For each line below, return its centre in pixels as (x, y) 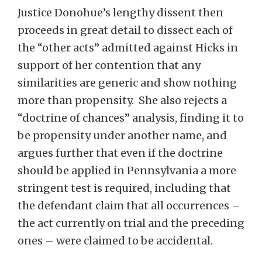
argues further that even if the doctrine (120, 153)
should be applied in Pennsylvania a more (127, 170)
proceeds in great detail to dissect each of (125, 30)
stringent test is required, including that (124, 188)
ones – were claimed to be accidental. (115, 241)
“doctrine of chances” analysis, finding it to (131, 118)
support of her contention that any (109, 65)
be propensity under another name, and (122, 135)
